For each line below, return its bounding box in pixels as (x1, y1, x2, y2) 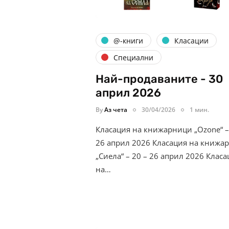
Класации (174, 35, 209, 45)
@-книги (113, 35, 143, 45)
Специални (113, 52, 153, 62)
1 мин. (190, 105, 209, 114)
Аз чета (104, 105, 127, 114)
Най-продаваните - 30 (96, 72, 223, 86)
